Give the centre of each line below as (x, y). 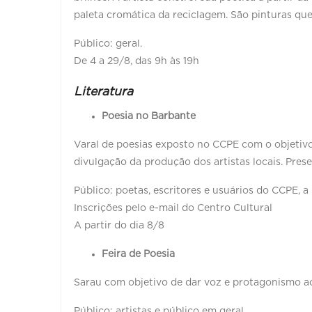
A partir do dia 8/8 (120, 225)
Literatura (103, 92)
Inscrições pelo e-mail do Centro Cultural (173, 208)
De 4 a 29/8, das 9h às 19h (136, 61)
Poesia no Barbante (149, 116)
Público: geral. (108, 44)
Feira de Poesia (138, 254)
